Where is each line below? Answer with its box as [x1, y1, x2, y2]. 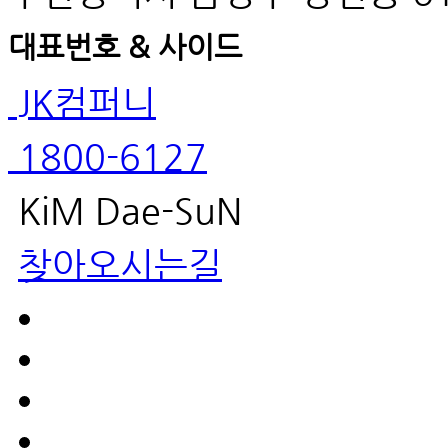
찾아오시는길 [18, 244, 222, 286]
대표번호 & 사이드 [8, 30, 242, 65]
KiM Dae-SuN [8, 190, 242, 232]
